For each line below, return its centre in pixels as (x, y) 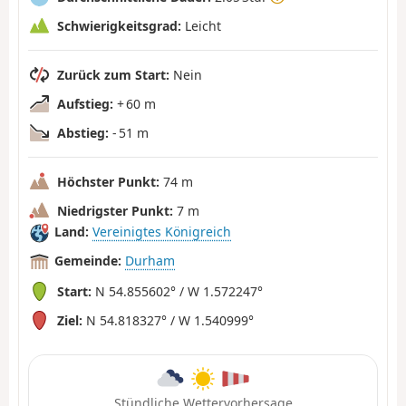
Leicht (201, 25)
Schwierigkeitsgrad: (119, 25)
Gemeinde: (88, 261)
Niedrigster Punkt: (115, 210)
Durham (150, 261)
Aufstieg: (85, 103)
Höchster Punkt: (108, 181)
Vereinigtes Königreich (162, 232)
